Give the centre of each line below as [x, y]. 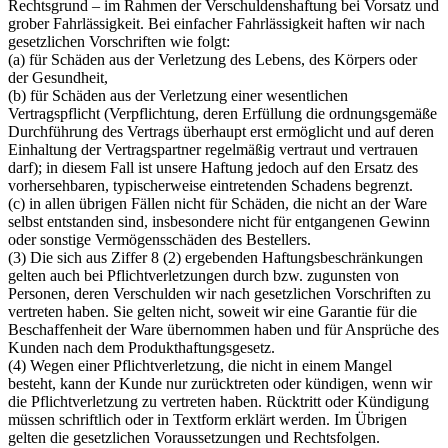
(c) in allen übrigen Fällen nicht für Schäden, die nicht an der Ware [217, 203]
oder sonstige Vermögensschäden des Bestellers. [159, 239]
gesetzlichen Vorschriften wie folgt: [119, 41]
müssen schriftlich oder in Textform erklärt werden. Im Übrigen [207, 419]
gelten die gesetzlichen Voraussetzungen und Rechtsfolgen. [194, 437]
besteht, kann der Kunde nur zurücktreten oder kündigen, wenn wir [220, 383]
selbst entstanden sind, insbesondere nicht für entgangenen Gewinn [219, 221]
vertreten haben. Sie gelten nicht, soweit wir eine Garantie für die [212, 311]
